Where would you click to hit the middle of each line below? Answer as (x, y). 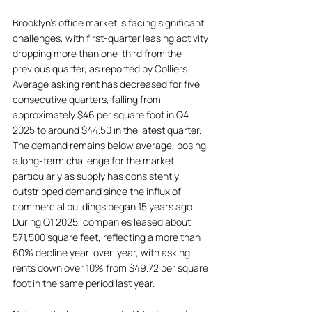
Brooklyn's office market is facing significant (109, 23)
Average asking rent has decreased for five (107, 84)
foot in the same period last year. (85, 283)
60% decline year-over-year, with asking (102, 252)
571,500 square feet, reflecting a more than (108, 237)
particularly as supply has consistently (97, 176)
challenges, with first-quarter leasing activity (111, 38)
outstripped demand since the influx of (98, 191)
